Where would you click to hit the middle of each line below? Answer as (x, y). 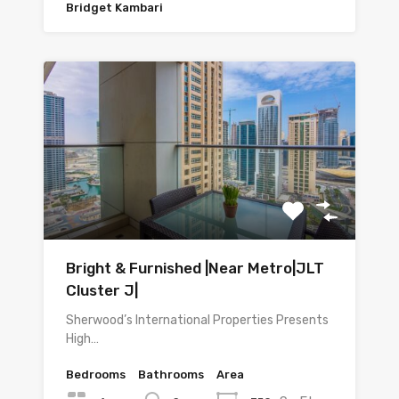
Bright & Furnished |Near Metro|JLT (195, 269)
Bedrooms (96, 375)
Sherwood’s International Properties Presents (197, 321)
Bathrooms (171, 375)
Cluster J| (102, 291)
